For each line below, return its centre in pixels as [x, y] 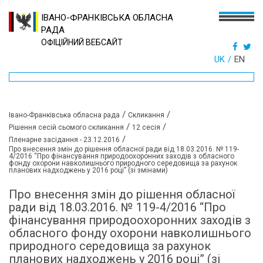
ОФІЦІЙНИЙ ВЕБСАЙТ [82, 42]
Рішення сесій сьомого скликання [66, 127]
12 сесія [146, 127]
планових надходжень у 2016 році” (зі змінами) [88, 170]
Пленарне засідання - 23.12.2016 [64, 140]
